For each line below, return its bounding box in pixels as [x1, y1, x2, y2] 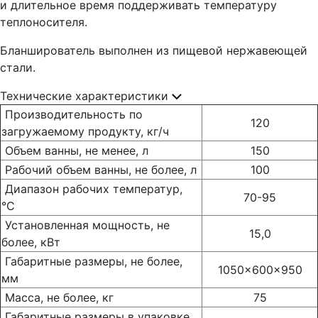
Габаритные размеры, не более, [1, 254, 182, 268]
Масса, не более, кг [1, 290, 114, 305]
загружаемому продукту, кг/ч [1, 124, 169, 138]
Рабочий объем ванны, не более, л [1, 163, 197, 177]
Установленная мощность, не [1, 218, 170, 232]
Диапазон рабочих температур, [1, 182, 182, 196]
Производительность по [1, 107, 143, 121]
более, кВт [1, 235, 60, 249]
